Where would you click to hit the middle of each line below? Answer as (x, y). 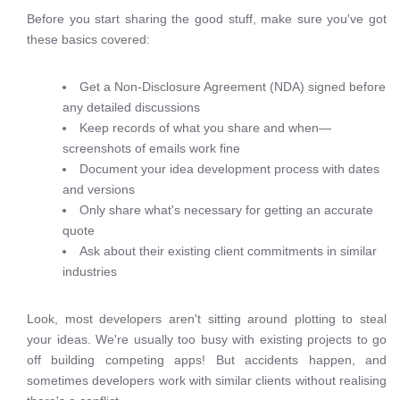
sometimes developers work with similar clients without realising (207, 380)
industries (90, 271)
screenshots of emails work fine (151, 148)
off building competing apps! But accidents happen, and (207, 360)
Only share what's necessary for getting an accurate (226, 210)
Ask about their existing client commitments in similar (228, 251)
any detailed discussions (131, 107)
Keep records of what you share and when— (205, 128)
